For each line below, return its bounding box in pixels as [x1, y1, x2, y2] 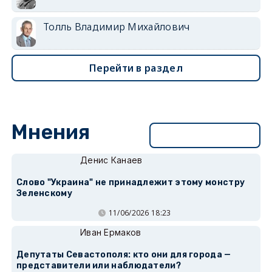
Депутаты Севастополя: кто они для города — [16, 250, 231, 260]
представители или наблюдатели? [16, 260, 181, 271]
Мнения [11, 120, 90, 144]
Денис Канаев [80, 155, 143, 165]
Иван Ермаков [80, 227, 141, 237]
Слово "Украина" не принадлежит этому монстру [16, 177, 245, 188]
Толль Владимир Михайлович [42, 20, 190, 33]
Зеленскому [16, 188, 72, 199]
